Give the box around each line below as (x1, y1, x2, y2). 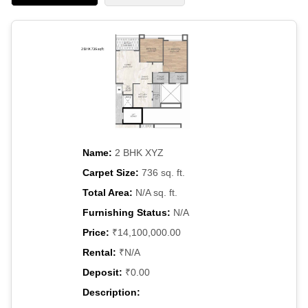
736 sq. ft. (139, 166, 185, 178)
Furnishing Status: (82, 206, 170, 218)
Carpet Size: (82, 166, 139, 178)
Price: (82, 226, 109, 238)
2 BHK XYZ (112, 146, 164, 158)
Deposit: (82, 266, 122, 278)
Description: (82, 286, 140, 298)
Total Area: (82, 186, 133, 198)
